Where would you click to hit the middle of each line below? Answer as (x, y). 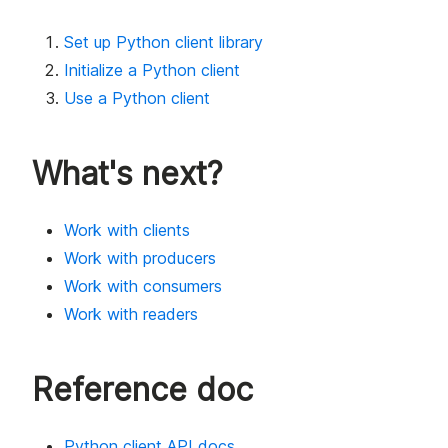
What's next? (127, 174)
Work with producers (140, 258)
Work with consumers (143, 286)
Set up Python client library (163, 42)
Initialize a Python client (152, 70)
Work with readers (131, 314)
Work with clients (127, 230)
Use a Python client (137, 98)
